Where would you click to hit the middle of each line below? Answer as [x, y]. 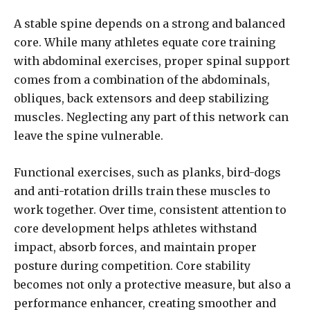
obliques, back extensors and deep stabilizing [141, 99]
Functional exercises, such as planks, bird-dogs [147, 173]
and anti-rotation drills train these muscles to [142, 191]
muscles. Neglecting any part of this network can [151, 117]
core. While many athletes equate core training [145, 43]
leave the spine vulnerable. [89, 136]
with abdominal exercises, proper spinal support [152, 61]
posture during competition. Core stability [132, 266]
